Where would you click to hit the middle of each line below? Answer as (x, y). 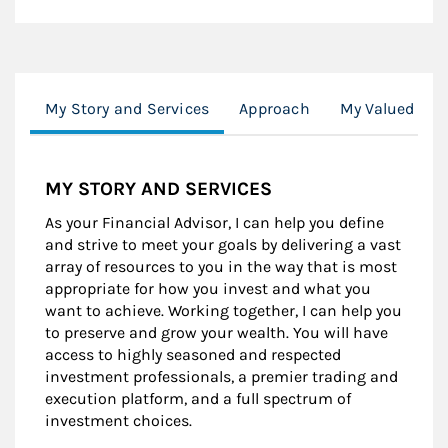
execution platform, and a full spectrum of (198, 398)
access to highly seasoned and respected (193, 354)
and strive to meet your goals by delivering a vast (223, 244)
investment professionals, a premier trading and (221, 376)
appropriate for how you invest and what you (208, 288)
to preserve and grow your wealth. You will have (216, 332)
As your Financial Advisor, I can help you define (214, 222)
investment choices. (118, 420)
